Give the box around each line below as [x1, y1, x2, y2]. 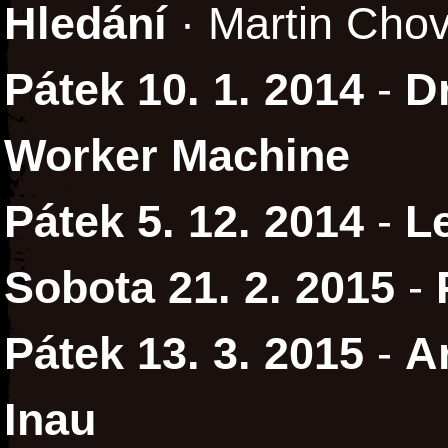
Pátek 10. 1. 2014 [4, 65, 364, 115]
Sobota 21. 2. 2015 [4, 263, 395, 313]
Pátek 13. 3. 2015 [4, 329, 364, 379]
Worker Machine [4, 131, 350, 181]
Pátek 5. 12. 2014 [4, 197, 364, 247]
